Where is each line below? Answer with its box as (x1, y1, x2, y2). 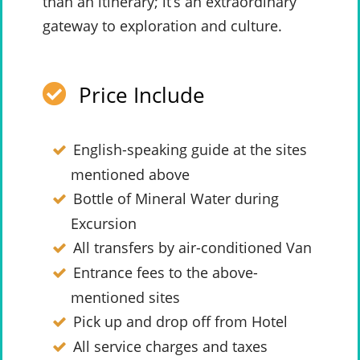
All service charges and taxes (72, 337, 268, 356)
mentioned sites (71, 288, 180, 307)
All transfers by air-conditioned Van (72, 238, 312, 257)
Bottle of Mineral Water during (72, 189, 279, 208)
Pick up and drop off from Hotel (72, 312, 288, 331)
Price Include (79, 80, 205, 109)
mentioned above (71, 165, 190, 184)
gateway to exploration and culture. (43, 16, 282, 35)
